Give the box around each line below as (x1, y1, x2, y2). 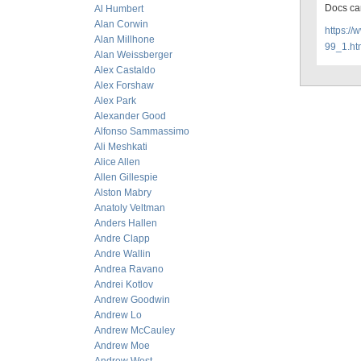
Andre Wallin (94, 248, 151, 259)
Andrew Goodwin (94, 294, 170, 305)
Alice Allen (94, 156, 140, 168)
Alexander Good (94, 110, 166, 122)
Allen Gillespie (94, 172, 158, 183)
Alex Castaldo (94, 64, 156, 76)
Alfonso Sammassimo (94, 126, 189, 137)
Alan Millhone (94, 34, 155, 45)
